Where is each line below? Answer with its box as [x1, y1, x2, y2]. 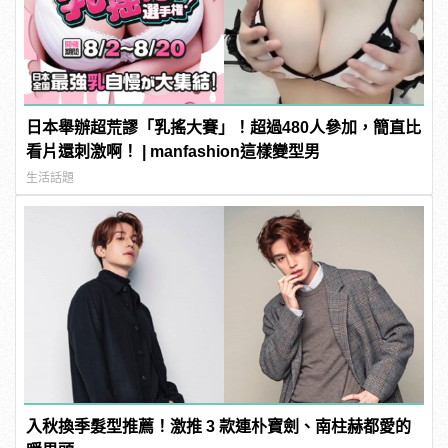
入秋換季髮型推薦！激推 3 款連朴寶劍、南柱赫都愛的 [26, 418, 412, 436]
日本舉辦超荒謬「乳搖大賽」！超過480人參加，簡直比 [26, 118, 422, 136]
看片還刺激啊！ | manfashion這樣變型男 [26, 142, 321, 160]
